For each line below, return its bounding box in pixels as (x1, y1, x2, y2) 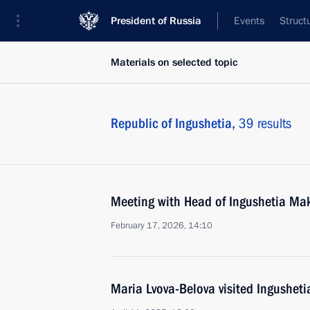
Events (234, 14, 264, 28)
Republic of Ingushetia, (111, 115, 239, 131)
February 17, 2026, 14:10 (111, 219, 212, 232)
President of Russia (111, 14, 201, 28)
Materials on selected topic (111, 55, 238, 69)
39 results (239, 115, 291, 131)
